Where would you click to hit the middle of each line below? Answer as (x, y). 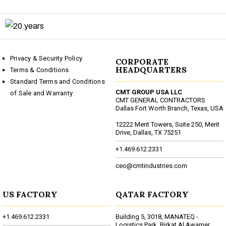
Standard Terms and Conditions (58, 82)
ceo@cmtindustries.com (151, 166)
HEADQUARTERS (151, 70)
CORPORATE (142, 62)
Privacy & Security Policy (46, 59)
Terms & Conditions (40, 70)
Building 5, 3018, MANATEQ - (157, 217)
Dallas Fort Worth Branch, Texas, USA (169, 108)
